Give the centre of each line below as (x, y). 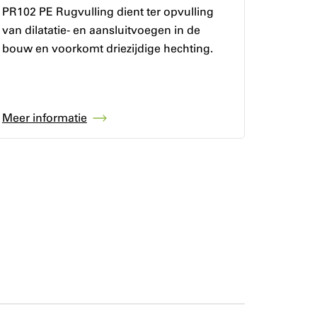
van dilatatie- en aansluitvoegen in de (101, 30)
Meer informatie (44, 118)
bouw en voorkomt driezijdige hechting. (107, 48)
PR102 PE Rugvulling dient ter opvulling (108, 11)
